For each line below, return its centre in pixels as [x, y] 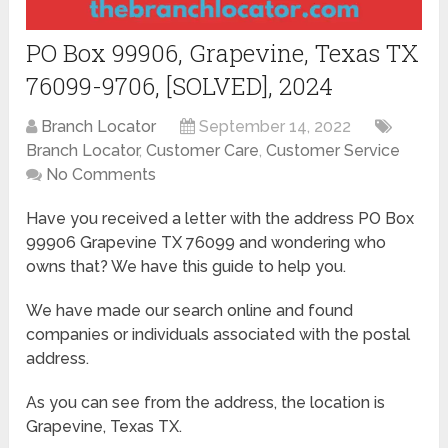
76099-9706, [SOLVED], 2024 [180, 85]
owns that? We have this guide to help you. [186, 266]
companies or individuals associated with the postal [218, 334]
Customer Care [203, 150]
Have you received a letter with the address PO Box [220, 218]
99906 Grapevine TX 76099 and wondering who [206, 242]
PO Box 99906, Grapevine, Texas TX [223, 52]
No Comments [101, 174]
